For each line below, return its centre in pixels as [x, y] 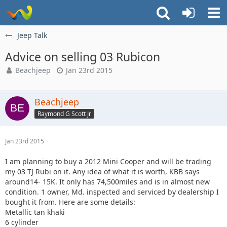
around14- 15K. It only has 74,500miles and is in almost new [107, 182]
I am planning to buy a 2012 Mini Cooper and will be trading [108, 161]
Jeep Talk [32, 35]
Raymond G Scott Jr [64, 113]
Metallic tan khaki [35, 212]
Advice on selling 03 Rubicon [83, 57]
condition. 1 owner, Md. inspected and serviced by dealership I [112, 192]
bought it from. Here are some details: [70, 202]
